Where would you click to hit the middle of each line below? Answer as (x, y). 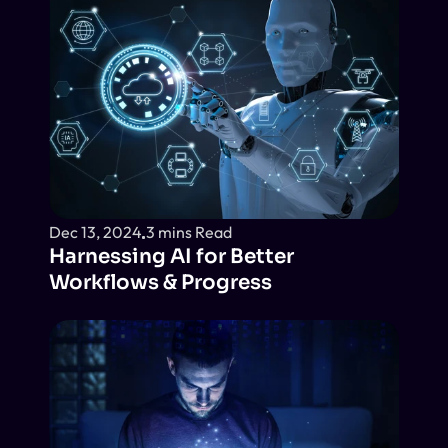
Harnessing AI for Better (171, 256)
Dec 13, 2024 (95, 231)
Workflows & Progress (160, 282)
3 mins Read (189, 231)
